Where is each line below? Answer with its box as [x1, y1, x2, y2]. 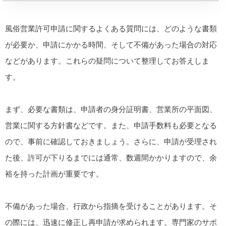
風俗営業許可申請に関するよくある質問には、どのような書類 [5, 24, 217, 33]
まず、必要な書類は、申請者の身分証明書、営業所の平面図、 [5, 105, 217, 114]
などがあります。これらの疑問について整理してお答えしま [5, 56, 209, 66]
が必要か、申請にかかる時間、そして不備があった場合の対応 [5, 40, 217, 49]
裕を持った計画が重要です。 [5, 169, 103, 179]
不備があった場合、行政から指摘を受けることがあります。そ [5, 202, 217, 211]
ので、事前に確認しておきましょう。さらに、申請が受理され [5, 137, 217, 146]
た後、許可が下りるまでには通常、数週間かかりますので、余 [5, 153, 217, 162]
